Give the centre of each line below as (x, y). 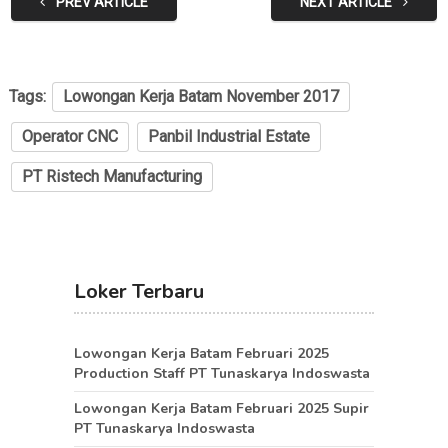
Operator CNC (69, 137)
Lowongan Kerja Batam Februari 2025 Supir (221, 409)
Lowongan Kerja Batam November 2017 (200, 97)
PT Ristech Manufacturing (111, 177)
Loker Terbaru (139, 292)
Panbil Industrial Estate (228, 137)
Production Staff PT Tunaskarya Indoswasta (222, 374)
